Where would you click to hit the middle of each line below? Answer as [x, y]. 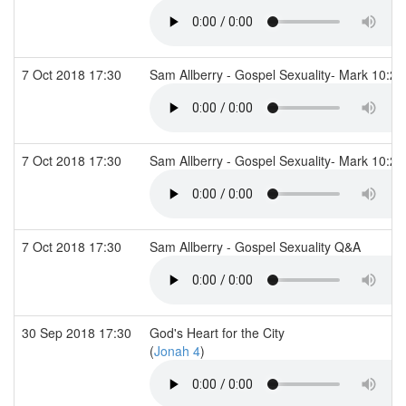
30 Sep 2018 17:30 [78, 332]
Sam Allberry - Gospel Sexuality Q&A [257, 246]
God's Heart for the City [217, 332]
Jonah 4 [177, 350]
